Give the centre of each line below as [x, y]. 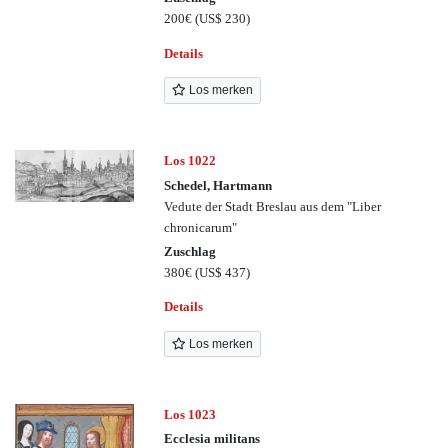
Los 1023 [190, 414]
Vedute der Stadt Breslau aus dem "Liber [273, 206]
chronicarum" [201, 227]
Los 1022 [190, 161]
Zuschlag [190, 252]
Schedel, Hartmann [218, 185]
